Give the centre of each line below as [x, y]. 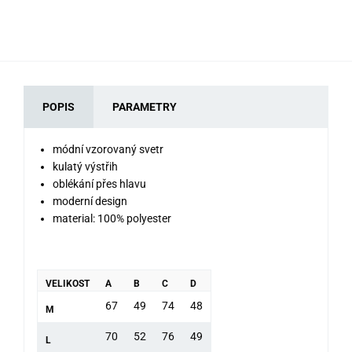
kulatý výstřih [85, 166]
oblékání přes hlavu [99, 183]
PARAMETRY [145, 106]
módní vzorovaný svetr [108, 149]
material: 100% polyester [112, 218]
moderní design [90, 201]
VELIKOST [68, 283]
